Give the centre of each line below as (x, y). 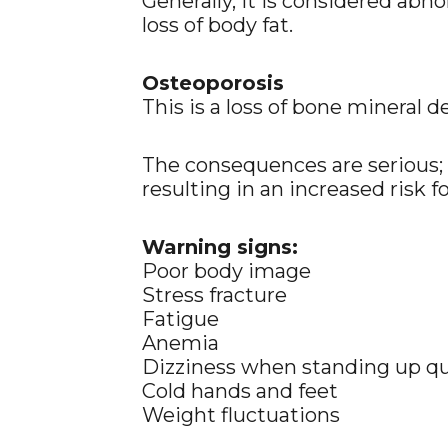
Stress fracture (214, 295)
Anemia (180, 343)
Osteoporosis (213, 83)
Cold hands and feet (240, 391)
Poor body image (226, 271)
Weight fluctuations (241, 415)
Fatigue (180, 319)
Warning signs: (220, 247)
